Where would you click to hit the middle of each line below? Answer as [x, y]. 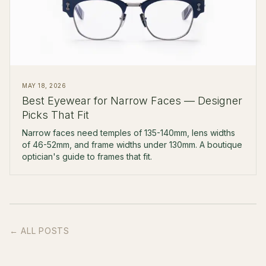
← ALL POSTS [39, 231]
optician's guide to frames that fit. [87, 156]
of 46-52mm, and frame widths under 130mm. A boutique [132, 145]
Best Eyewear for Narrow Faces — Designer [132, 101]
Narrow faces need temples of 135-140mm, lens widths [129, 133]
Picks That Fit [56, 115]
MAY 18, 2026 [44, 85]
